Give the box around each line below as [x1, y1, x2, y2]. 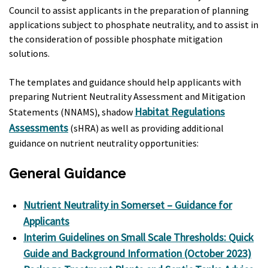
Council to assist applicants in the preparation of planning [9, 4, 249, 16]
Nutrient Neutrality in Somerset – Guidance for [23, 198, 232, 212]
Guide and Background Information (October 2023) [23, 246, 251, 260]
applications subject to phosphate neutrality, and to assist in [9, 19, 258, 31]
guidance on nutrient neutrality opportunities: [9, 137, 199, 149]
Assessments [9, 121, 68, 135]
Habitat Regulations [135, 105, 225, 118]
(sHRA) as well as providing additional [68, 122, 224, 134]
